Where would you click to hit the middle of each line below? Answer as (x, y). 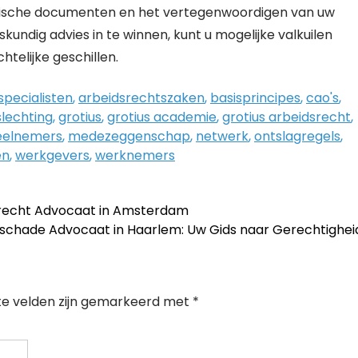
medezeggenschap (129, 136)
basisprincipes (255, 98)
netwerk (222, 136)
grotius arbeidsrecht (286, 117)
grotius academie (162, 117)
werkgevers (52, 155)
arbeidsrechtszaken (141, 98)
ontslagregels (297, 136)
